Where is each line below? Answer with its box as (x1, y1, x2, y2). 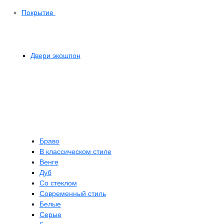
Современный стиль (39, 189, 106, 198)
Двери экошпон (30, 51, 80, 60)
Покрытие (21, 8, 53, 16)
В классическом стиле (39, 147, 111, 156)
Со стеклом (39, 179, 77, 187)
